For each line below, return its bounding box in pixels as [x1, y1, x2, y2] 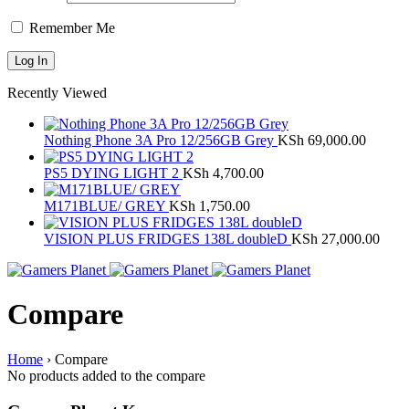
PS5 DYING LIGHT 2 [44, 164, 183, 181]
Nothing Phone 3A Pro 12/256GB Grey [44, 131, 278, 148]
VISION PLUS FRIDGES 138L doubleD [44, 230, 291, 246]
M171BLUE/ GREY [44, 197, 169, 214]
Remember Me [26, 19, 115, 36]
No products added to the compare [7, 367, 205, 383]
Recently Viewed [7, 84, 107, 100]
